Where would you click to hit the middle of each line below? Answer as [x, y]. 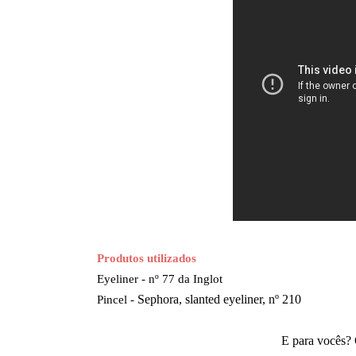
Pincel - [117, 299]
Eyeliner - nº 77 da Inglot [160, 279]
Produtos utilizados [147, 258]
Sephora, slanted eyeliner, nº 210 [219, 299]
